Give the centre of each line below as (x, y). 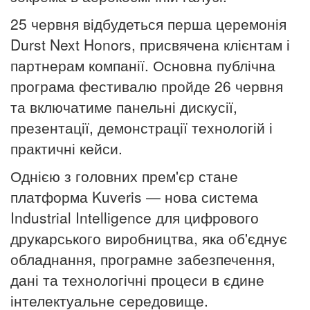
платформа (51, 196)
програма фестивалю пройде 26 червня (147, 85)
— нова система (200, 196)
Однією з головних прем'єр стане (124, 175)
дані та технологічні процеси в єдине (137, 279)
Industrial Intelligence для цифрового (135, 217)
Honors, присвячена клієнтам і (185, 44)
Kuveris (117, 196)
